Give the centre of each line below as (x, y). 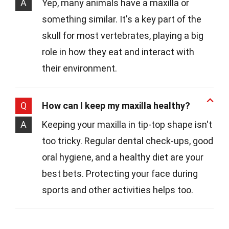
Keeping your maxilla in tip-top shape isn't (127, 125)
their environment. (79, 68)
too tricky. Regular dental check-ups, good (128, 141)
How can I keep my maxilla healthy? (116, 106)
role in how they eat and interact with (118, 52)
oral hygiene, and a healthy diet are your (123, 157)
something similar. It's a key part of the (122, 19)
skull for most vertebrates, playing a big (123, 36)
